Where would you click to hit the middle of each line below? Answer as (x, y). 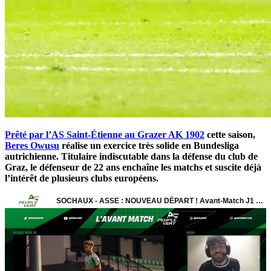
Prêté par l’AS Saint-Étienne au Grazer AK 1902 (105, 134)
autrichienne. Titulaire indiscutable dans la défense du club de (131, 156)
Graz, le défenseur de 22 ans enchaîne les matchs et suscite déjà (133, 167)
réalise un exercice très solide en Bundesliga (149, 145)
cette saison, (230, 134)
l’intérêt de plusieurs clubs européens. (82, 178)
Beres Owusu (32, 145)
